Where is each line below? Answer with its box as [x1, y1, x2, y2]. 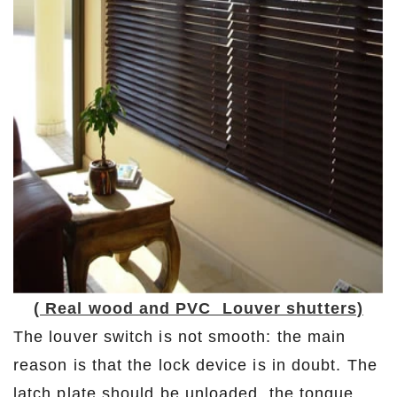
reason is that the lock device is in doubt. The [13, 355, 378, 374]
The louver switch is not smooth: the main [13, 327, 346, 346]
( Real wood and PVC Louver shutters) [34, 299, 363, 317]
